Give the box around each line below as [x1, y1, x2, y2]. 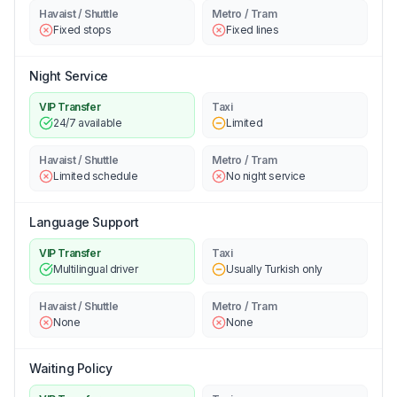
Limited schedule [53, 168, 138, 183]
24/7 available [53, 115, 122, 129]
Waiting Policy [29, 360, 113, 376]
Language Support [29, 214, 139, 230]
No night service [226, 168, 306, 183]
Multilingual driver [53, 261, 138, 276]
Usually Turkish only [226, 261, 323, 276]
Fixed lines [226, 22, 279, 36]
